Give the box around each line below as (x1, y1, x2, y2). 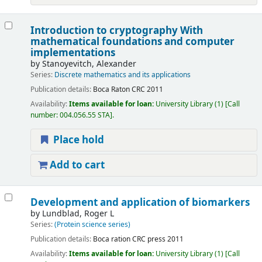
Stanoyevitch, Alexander (42, 58, 136, 71)
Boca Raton (92, 84, 130, 95)
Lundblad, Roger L (42, 208, 114, 220)
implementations (30, 46, 115, 61)
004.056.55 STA (59, 110, 110, 121)
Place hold (50, 133, 104, 148)
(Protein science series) (54, 219, 130, 230)
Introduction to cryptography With (30, 23, 203, 39)
